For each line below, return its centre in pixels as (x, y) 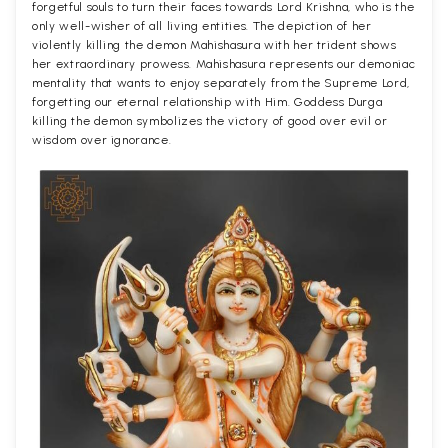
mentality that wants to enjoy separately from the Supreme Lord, (221, 83)
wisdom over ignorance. (102, 140)
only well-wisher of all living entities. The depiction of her (202, 26)
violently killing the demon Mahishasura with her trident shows (214, 45)
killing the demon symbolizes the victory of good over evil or (210, 121)
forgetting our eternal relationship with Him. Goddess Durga (207, 102)
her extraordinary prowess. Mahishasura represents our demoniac (224, 64)
